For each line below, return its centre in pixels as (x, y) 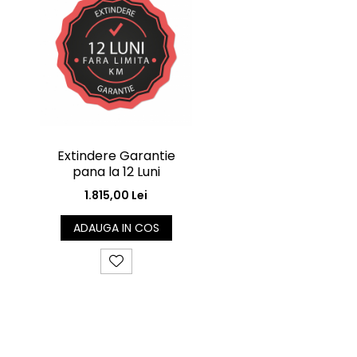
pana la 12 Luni (116, 172)
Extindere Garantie (116, 156)
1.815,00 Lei (116, 195)
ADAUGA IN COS (116, 228)
